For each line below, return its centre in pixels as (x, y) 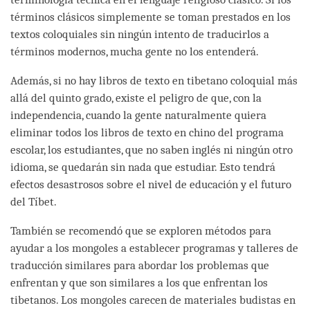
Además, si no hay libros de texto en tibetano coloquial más (154, 80)
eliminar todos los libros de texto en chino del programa (147, 132)
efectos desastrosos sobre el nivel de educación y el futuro (151, 184)
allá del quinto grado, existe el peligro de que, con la (136, 98)
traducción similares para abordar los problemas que (140, 265)
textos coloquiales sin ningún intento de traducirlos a (140, 34)
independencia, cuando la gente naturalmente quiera (138, 115)
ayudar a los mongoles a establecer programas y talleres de (154, 248)
